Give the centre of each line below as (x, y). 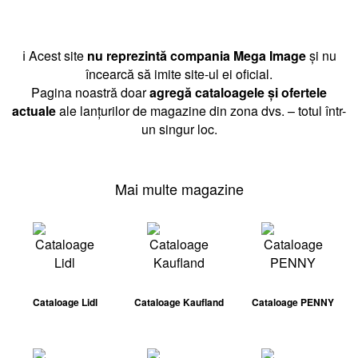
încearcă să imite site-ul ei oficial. (179, 74)
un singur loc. (179, 129)
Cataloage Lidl (65, 302)
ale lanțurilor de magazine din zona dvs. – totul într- (201, 111)
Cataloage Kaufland (179, 302)
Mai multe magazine (179, 189)
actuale (34, 111)
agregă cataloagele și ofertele (238, 92)
